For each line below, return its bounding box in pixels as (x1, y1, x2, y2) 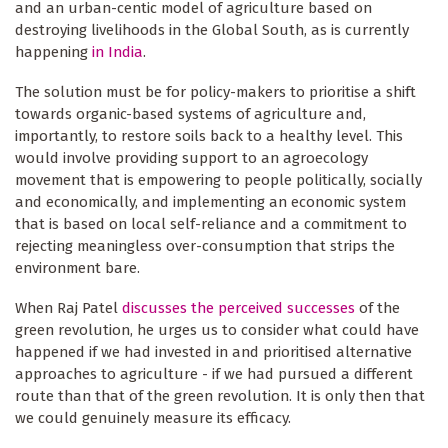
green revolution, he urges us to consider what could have (15, 320, 419, 339)
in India (92, 42, 143, 61)
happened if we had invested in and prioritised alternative (15, 342, 412, 361)
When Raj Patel (15, 298, 122, 317)
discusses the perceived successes (122, 298, 355, 317)
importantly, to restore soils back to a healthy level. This (15, 126, 403, 145)
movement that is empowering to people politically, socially (15, 170, 422, 189)
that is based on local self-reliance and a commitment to (15, 214, 407, 233)
